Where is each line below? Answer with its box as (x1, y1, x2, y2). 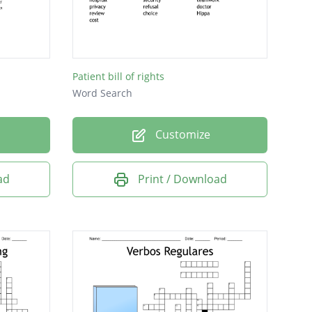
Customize (152, 127, 210, 143)
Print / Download (138, 171, 227, 187)
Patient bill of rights (72, 70, 164, 84)
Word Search (72, 86, 132, 100)
